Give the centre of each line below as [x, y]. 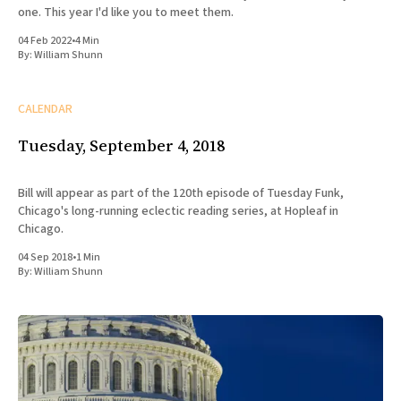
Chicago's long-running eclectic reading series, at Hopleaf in [178, 212]
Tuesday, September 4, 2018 [121, 146]
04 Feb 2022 [45, 41]
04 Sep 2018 [45, 258]
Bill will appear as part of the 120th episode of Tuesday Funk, [181, 194]
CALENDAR [45, 110]
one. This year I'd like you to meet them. [126, 13]
